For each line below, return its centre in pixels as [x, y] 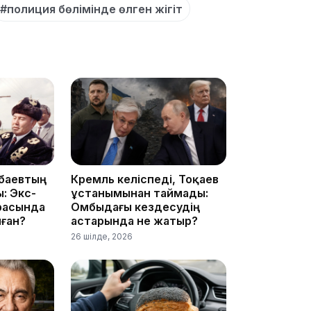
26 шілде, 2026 [102, 236]
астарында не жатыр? [134, 221]
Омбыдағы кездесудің [135, 207]
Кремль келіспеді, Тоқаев [145, 179]
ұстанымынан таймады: [140, 193]
